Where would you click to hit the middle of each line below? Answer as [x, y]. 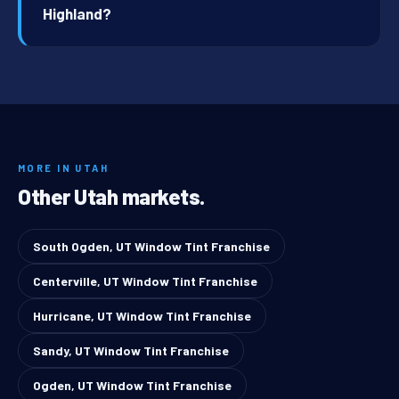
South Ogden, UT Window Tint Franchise [151, 247]
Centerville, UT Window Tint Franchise [145, 281]
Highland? [77, 14]
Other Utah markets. [111, 197]
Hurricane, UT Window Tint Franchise [142, 316]
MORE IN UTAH [64, 168]
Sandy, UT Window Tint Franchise [131, 351]
